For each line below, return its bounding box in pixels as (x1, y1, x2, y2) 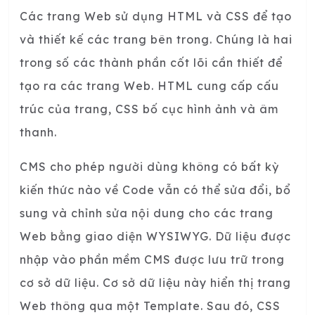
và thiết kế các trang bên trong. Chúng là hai (20, 32, 292, 47)
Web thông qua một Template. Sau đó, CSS (20, 299, 281, 314)
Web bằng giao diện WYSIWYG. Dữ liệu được (20, 229, 291, 244)
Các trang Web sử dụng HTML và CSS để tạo (20, 9, 292, 24)
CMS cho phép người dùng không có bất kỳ (20, 160, 279, 174)
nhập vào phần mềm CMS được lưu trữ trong (20, 252, 285, 267)
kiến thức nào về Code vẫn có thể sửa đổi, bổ (20, 183, 291, 198)
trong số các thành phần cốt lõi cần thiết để (20, 56, 283, 70)
